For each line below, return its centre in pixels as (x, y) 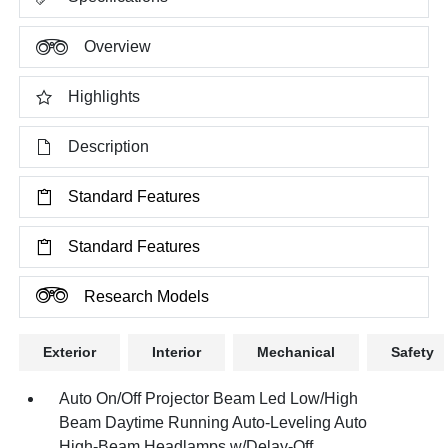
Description (109, 146)
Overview (118, 46)
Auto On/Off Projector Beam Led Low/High (209, 398)
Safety (413, 351)
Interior (177, 351)
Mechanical (296, 351)
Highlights (104, 96)
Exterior (70, 351)
